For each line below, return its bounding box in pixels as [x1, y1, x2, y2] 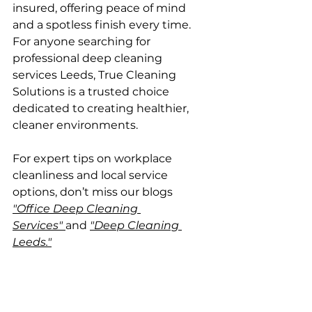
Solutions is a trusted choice [13, 84, 172, 98]
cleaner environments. [13, 118, 138, 132]
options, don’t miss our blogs [13, 185, 175, 198]
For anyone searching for [13, 34, 153, 48]
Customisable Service [13, 267, 180, 287]
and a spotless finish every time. [13, 17, 194, 31]
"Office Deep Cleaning [13, 201, 141, 215]
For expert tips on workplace [13, 151, 175, 165]
